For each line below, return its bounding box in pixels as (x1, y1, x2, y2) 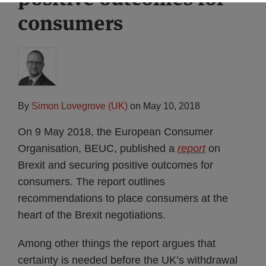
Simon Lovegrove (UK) (31, 101, 128, 111)
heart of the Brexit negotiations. (18, 209, 166, 221)
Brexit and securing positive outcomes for (18, 159, 213, 171)
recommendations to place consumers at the (18, 192, 228, 204)
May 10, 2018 (143, 101, 200, 111)
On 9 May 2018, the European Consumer (18, 126, 213, 138)
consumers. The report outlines (18, 176, 165, 188)
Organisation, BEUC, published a (18, 142, 178, 154)
